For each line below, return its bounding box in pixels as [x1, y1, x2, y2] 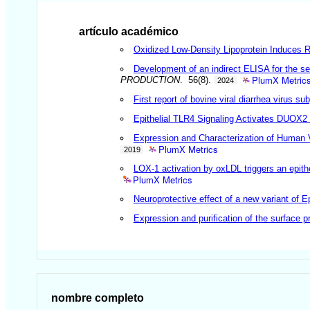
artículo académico [79, 25, 179, 37]
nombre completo [51, 291, 145, 304]
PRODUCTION [120, 74, 181, 85]
